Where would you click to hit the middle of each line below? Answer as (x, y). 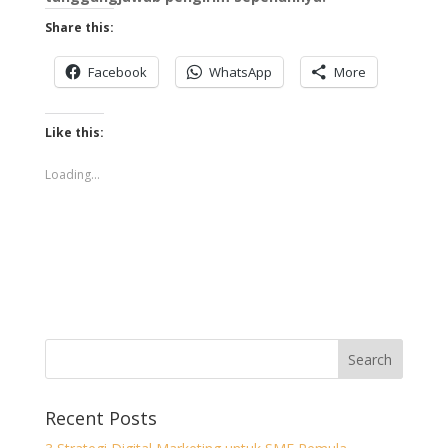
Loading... (72, 175)
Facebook (117, 72)
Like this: (74, 133)
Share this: (79, 28)
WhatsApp (240, 72)
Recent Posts (100, 418)
